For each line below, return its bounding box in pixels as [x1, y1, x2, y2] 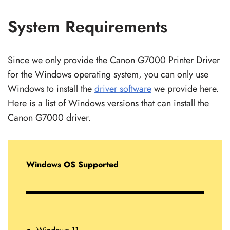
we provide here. [151, 82, 219, 95]
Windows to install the [8, 82, 94, 95]
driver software [94, 82, 151, 95]
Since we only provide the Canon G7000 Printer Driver [8, 53, 220, 67]
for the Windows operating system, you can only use [8, 67, 208, 81]
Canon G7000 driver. [8, 110, 91, 124]
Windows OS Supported [26, 158, 119, 170]
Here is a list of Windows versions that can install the [8, 96, 209, 110]
